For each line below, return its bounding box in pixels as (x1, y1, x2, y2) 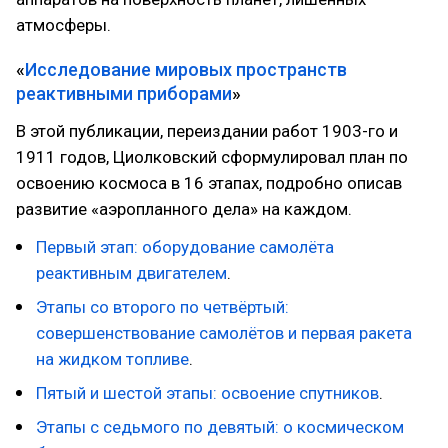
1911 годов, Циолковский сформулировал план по (16, 147, 408, 167)
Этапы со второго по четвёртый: (36, 297, 289, 317)
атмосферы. (16, 15, 111, 35)
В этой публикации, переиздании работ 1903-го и (16, 121, 398, 141)
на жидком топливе (36, 349, 189, 369)
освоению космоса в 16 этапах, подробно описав (16, 173, 402, 193)
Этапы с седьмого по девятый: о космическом (36, 417, 404, 437)
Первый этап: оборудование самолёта (36, 237, 334, 257)
